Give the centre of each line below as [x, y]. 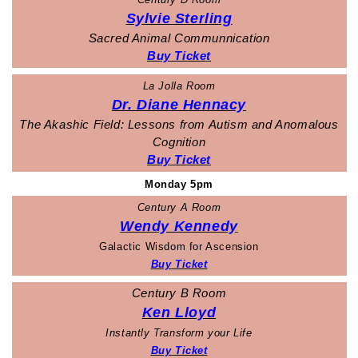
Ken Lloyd [179, 313]
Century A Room [179, 208]
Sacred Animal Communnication [179, 39]
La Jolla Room [179, 86]
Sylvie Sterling [179, 19]
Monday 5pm [179, 184]
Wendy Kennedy [179, 227]
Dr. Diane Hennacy [179, 105]
